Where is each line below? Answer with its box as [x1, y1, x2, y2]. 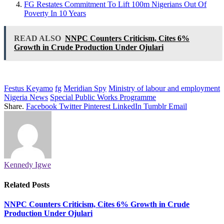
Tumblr [143, 102, 166, 111]
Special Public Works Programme [50, 93, 156, 102]
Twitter [59, 102, 81, 111]
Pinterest [83, 102, 110, 111]
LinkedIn [112, 102, 141, 111]
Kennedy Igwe [4, 160, 51, 169]
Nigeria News [4, 93, 48, 102]
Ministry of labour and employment [108, 84, 220, 93]
